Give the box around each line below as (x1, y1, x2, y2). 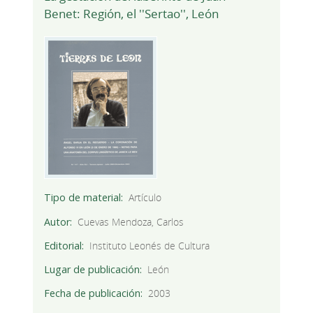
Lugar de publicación (43, 262, 140, 276)
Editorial (43, 238, 82, 252)
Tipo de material (43, 191, 121, 205)
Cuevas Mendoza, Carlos (78, 214, 184, 228)
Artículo (129, 191, 162, 205)
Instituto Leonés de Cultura (89, 238, 210, 252)
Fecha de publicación (43, 286, 140, 300)
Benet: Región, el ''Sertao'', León (43, 6, 219, 22)
